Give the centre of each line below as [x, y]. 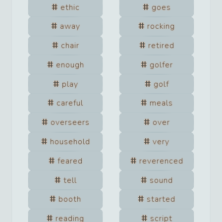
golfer [161, 65]
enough [70, 65]
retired [161, 46]
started [161, 199]
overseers [70, 123]
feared [70, 161]
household [70, 142]
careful [70, 103]
